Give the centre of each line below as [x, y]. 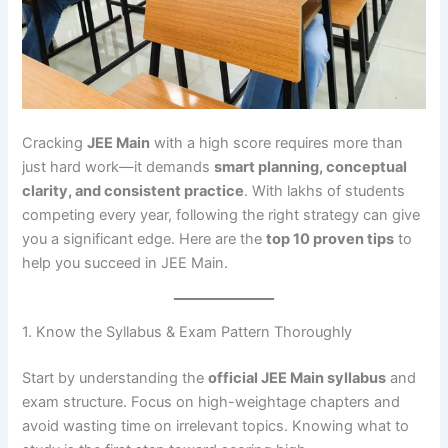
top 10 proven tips [330, 238]
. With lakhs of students [325, 190]
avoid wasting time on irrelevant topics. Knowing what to [216, 426]
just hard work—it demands [118, 166]
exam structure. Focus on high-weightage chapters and [211, 402]
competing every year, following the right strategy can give [221, 214]
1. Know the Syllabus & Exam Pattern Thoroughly [187, 332]
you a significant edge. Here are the [144, 238]
